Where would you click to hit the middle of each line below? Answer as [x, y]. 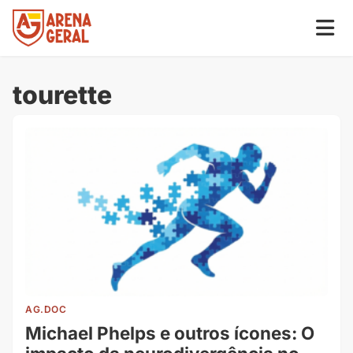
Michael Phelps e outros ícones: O [170, 333]
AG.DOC [46, 309]
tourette [62, 95]
